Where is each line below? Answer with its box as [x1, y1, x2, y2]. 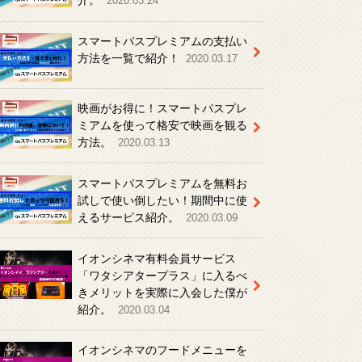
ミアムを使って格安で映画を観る [77, 120, 247, 133]
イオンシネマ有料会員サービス [77, 252, 236, 265]
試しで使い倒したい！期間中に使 [77, 194, 247, 207]
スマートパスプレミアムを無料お [77, 177, 247, 190]
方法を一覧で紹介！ [77, 53, 183, 65]
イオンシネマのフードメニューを [77, 344, 247, 357]
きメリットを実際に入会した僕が [77, 286, 247, 299]
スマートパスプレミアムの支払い [77, 36, 247, 48]
